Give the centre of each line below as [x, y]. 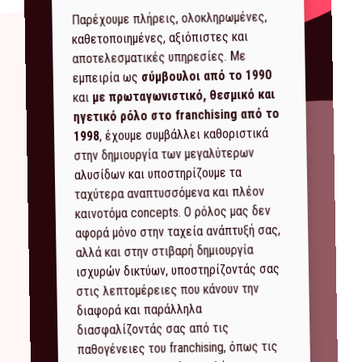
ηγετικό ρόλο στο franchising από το [176, 116]
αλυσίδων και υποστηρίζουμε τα [158, 174]
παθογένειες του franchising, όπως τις [177, 348]
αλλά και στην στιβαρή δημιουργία [164, 251]
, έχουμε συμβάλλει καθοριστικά [184, 135]
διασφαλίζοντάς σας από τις [153, 329]
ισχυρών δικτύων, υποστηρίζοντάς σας [178, 271]
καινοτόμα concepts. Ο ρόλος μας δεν [173, 213]
